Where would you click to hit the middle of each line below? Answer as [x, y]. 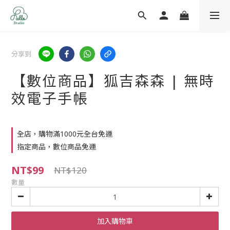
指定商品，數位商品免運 [56, 147]
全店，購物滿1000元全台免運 [65, 134]
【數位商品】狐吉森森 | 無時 [113, 81]
